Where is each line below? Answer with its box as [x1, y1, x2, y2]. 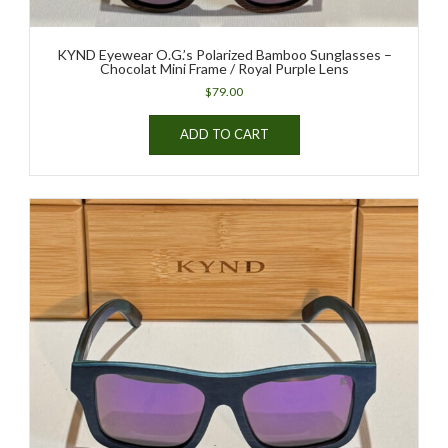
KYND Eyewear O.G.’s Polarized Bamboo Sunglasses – [56, 45, 392, 63]
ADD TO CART [179, 125, 269, 142]
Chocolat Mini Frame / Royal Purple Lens [99, 59, 349, 77]
